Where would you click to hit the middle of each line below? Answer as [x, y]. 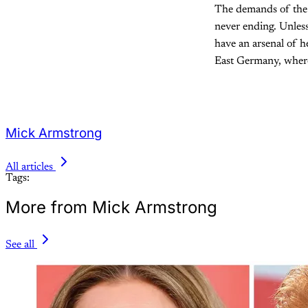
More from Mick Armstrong [111, 208]
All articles [29, 167]
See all [20, 245]
